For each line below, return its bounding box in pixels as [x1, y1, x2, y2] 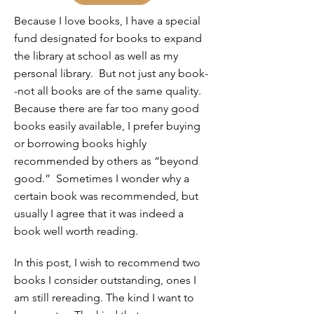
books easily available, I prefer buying [14, 119, 200, 132]
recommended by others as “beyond [14, 154, 198, 168]
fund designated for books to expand [14, 32, 202, 45]
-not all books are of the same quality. [14, 84, 204, 97]
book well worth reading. [14, 224, 138, 238]
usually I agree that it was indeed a [14, 207, 184, 220]
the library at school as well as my [14, 49, 178, 62]
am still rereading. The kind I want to [14, 291, 194, 304]
